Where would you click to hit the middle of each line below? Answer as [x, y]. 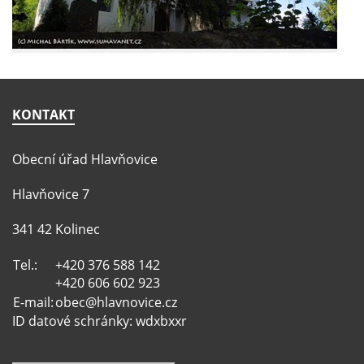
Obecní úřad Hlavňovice [85, 160]
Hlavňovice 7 [51, 194]
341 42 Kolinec [56, 229]
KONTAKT [43, 115]
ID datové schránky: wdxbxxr [100, 321]
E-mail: [33, 302]
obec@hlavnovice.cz [116, 302]
